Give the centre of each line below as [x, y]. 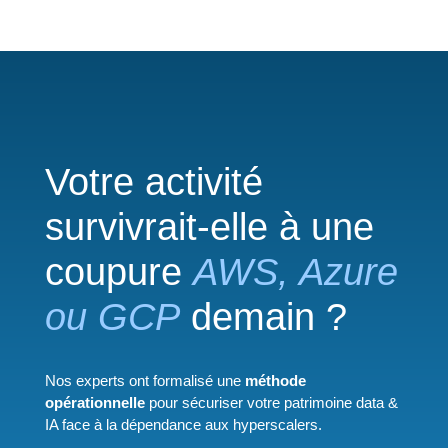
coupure [113, 271]
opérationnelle [94, 402]
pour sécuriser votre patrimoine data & [271, 402]
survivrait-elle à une [209, 226]
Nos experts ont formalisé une [144, 380]
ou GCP [112, 316]
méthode [275, 380]
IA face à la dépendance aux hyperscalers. [183, 424]
